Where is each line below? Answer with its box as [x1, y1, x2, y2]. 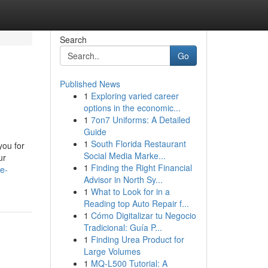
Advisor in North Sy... [83, 173, 163, 185]
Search [59, 33, 87, 45]
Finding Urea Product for [90, 233, 184, 245]
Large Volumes [83, 245, 141, 257]
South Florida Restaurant [90, 138, 186, 150]
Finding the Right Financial [90, 162, 192, 173]
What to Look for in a [90, 185, 170, 197]
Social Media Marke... [83, 150, 166, 162]
